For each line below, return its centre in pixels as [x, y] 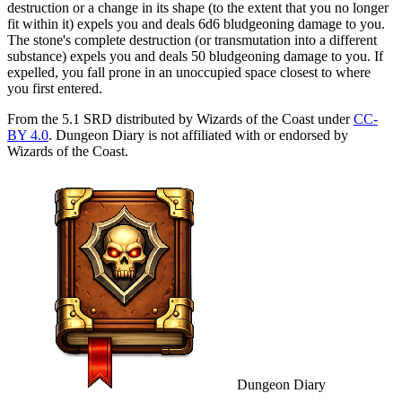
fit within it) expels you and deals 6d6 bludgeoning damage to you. [196, 23]
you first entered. [55, 88]
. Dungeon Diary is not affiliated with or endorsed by [198, 135]
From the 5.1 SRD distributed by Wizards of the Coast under [179, 118]
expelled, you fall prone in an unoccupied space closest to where [189, 72]
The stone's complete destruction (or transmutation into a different [192, 39]
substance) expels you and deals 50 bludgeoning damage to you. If [195, 56]
